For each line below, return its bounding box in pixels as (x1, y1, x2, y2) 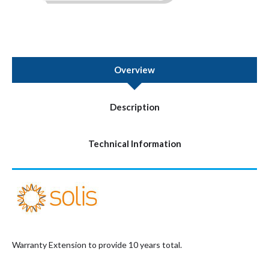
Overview (114, 64, 155, 75)
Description (109, 101, 160, 112)
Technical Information (88, 138, 181, 149)
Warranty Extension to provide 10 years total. (12, 240, 182, 250)
